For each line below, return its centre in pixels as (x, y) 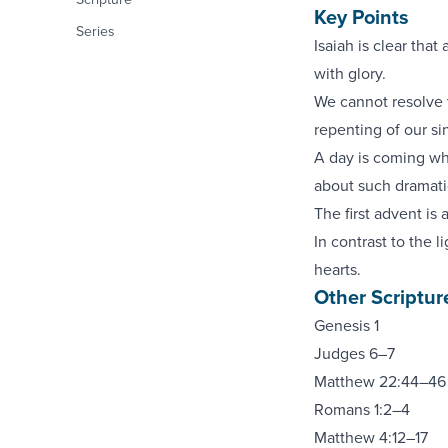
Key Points (361, 16)
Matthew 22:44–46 (379, 381)
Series (95, 31)
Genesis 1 (346, 325)
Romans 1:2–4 (361, 409)
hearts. (337, 269)
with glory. (349, 73)
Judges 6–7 (354, 353)
